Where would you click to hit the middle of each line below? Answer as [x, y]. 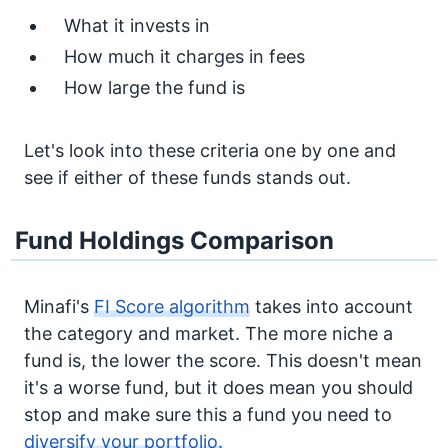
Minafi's [59, 306]
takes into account [331, 306]
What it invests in [137, 25]
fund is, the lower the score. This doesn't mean [223, 360]
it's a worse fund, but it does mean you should [218, 387]
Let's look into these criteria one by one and [210, 150]
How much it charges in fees [184, 56]
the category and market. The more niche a [208, 333]
